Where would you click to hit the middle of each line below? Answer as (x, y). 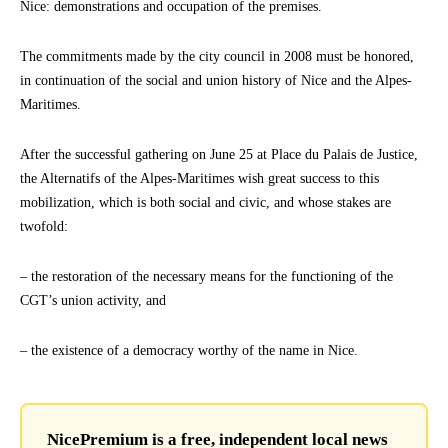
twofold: (44, 226)
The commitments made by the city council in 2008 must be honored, (217, 56)
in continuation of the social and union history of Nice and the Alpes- (216, 80)
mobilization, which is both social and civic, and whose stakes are (205, 202)
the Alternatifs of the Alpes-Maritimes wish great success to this (199, 178)
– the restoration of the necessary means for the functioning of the (206, 276)
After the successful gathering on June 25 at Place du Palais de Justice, (219, 154)
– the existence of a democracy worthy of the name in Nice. (189, 350)
